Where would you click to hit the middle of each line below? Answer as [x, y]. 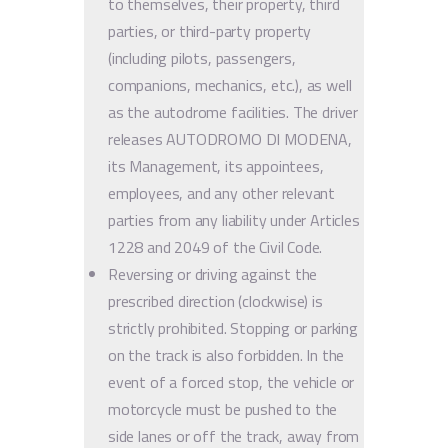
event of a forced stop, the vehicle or [231, 381]
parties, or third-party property [210, 30]
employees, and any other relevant [222, 192]
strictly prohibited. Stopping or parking [233, 327]
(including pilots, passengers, [202, 57]
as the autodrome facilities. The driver [233, 111]
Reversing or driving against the [213, 273]
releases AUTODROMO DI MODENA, [230, 138]
